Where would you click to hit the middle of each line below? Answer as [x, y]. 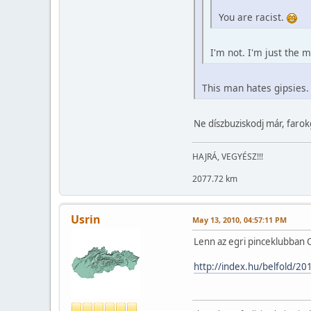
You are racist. [253, 17]
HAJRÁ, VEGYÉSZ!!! [228, 157]
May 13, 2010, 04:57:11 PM [239, 220]
